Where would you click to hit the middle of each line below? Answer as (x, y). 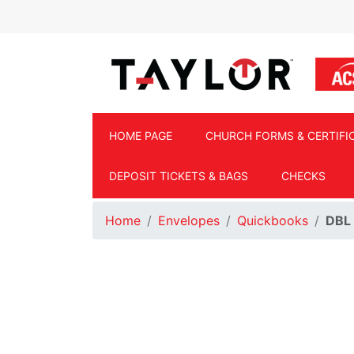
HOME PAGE (141, 136)
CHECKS (303, 176)
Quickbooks (273, 221)
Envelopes (189, 221)
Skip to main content (155, 18)
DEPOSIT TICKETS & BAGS (179, 176)
